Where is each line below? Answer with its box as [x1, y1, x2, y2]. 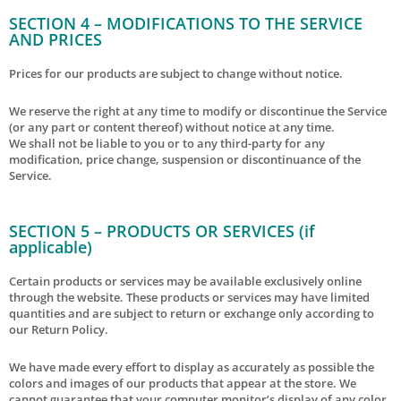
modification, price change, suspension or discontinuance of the [9, 150, 361, 167]
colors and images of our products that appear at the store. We [9, 374, 356, 391]
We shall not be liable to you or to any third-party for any [9, 134, 325, 151]
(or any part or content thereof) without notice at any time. [9, 118, 335, 135]
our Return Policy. [9, 320, 108, 337]
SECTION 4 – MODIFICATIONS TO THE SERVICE [9, 12, 363, 34]
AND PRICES [9, 28, 102, 50]
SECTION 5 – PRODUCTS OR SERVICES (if [9, 219, 315, 242]
